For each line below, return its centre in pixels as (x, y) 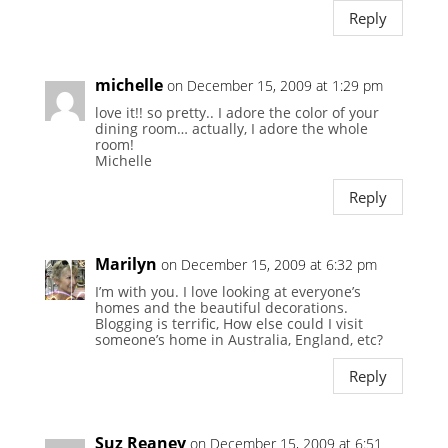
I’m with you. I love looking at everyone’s (227, 292)
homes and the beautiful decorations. (221, 308)
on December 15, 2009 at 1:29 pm (274, 86)
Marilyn (125, 264)
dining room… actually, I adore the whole (231, 129)
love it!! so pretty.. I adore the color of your (236, 113)
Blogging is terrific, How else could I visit (228, 324)
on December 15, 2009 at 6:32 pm (268, 265)
